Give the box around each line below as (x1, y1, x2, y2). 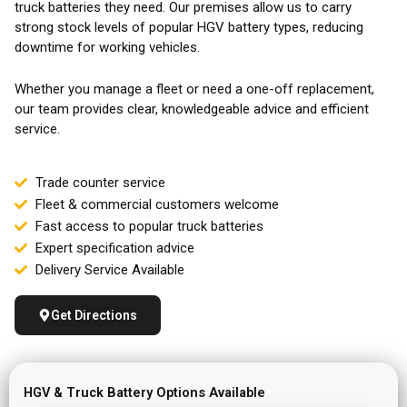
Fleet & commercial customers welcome (35, 196, 279, 213)
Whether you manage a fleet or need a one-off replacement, (15, 81, 374, 98)
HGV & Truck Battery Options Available (24, 384, 265, 402)
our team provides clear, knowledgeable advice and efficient (15, 101, 369, 118)
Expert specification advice (35, 240, 194, 257)
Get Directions (51, 308, 137, 323)
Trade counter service (35, 174, 165, 192)
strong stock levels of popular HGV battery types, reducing (15, 19, 363, 36)
